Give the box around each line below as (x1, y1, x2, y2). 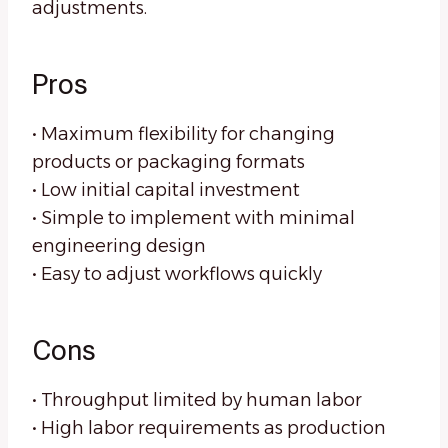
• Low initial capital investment (32, 179, 300, 202)
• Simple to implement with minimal (32, 207, 355, 230)
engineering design (32, 235, 206, 258)
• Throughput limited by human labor (32, 389, 362, 412)
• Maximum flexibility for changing (32, 123, 335, 146)
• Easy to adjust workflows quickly (32, 263, 322, 286)
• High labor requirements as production (32, 417, 386, 440)
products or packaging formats (32, 151, 305, 174)
